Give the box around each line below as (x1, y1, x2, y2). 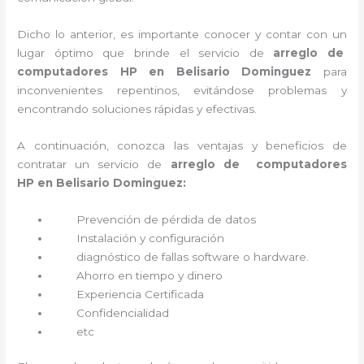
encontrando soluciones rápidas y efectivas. (17, 102, 258, 115)
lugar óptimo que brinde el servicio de (17, 46, 274, 59)
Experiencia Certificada (76, 287, 205, 301)
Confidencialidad (76, 305, 173, 319)
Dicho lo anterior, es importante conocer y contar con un (17, 28, 347, 41)
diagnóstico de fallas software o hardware (76, 249, 307, 263)
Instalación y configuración (76, 231, 228, 245)
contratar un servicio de (17, 157, 171, 171)
